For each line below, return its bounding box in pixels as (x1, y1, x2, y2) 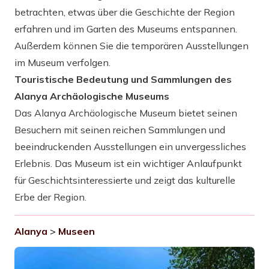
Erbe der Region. (14, 191, 86, 203)
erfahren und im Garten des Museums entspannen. (14, 23, 237, 35)
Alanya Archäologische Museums (14, 90, 169, 102)
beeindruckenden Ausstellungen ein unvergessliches (14, 141, 246, 153)
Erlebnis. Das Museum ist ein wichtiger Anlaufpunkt (14, 157, 242, 169)
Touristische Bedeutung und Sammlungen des (14, 73, 232, 85)
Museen (58, 225, 95, 237)
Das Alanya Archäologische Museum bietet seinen (14, 107, 237, 119)
